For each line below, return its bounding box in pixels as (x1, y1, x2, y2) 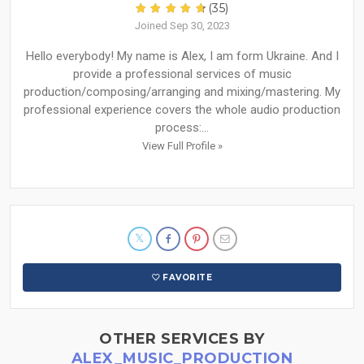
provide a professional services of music (72, 67, 292, 82)
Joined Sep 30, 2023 (134, 19, 230, 32)
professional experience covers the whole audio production (24, 102, 340, 118)
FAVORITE (162, 272, 213, 284)
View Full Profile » (141, 140, 223, 153)
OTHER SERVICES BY (99, 330, 265, 349)
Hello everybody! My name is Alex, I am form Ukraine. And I (25, 49, 339, 64)
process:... (155, 120, 209, 136)
